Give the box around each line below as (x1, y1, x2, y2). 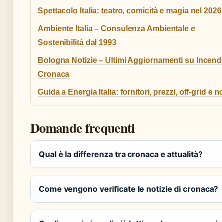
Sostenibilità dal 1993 (38, 38, 116, 47)
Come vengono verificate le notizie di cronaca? (39, 184, 219, 194)
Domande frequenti (30, 118, 135, 138)
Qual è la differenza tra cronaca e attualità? (39, 149, 203, 160)
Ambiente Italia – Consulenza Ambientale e (38, 24, 195, 33)
